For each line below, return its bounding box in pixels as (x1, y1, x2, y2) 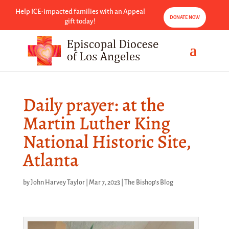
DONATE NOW (170, 15, 200, 20)
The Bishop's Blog (124, 179, 173, 186)
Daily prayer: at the (22, 92, 165, 117)
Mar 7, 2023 (88, 179, 120, 186)
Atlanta (22, 147, 79, 172)
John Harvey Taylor (30, 179, 85, 186)
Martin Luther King (22, 110, 170, 135)
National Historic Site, (22, 129, 191, 154)
